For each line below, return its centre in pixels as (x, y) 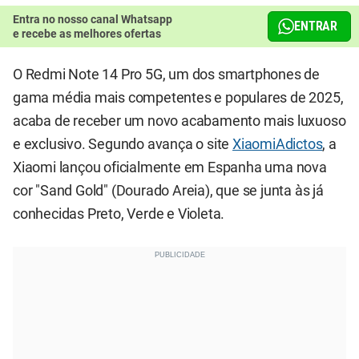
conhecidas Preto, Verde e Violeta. (119, 214)
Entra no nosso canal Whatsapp (93, 20)
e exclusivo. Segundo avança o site (123, 145)
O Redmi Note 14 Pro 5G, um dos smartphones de (166, 75)
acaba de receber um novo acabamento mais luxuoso (179, 121)
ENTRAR (316, 26)
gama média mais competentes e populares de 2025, (178, 98)
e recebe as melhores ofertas (87, 34)
